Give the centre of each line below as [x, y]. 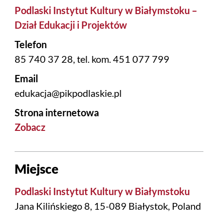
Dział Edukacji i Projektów [71, 25]
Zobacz [30, 127]
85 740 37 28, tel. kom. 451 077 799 [92, 59]
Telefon [31, 45]
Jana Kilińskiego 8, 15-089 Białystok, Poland [108, 206]
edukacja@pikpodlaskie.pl [68, 93]
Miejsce [36, 169]
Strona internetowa [57, 113]
